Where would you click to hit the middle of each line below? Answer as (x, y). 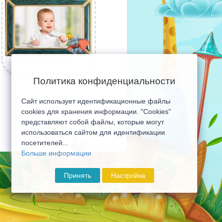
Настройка (128, 175)
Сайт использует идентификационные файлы (96, 101)
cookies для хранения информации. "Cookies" (96, 111)
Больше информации (56, 153)
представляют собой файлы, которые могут (93, 122)
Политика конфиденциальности (104, 81)
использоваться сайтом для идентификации (93, 132)
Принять (77, 175)
